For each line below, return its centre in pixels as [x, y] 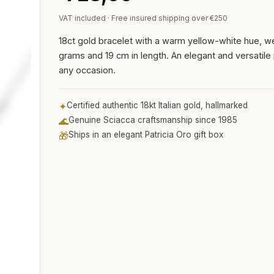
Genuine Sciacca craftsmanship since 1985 [153, 120]
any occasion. [87, 70]
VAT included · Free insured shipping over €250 [143, 18]
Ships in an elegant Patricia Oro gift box [146, 135]
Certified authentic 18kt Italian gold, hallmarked [157, 105]
